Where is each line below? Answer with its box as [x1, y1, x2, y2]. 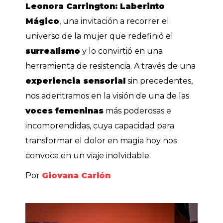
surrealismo [25, 46, 81, 56]
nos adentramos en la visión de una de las [25, 91, 190, 101]
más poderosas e [104, 106, 172, 115]
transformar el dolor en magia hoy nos [25, 135, 177, 145]
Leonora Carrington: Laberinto [25, 1, 165, 11]
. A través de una [130, 61, 196, 71]
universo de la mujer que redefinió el [25, 31, 174, 41]
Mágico [25, 16, 60, 26]
